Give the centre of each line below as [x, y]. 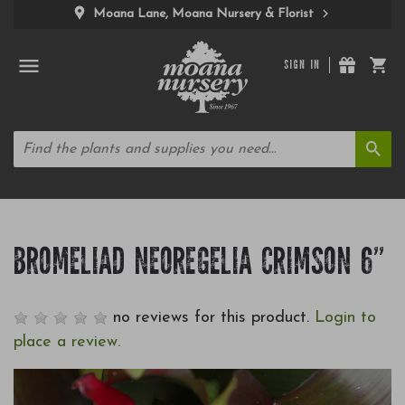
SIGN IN [302, 66]
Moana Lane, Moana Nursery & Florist [205, 14]
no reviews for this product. [211, 317]
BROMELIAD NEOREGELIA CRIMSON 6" [199, 265]
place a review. [67, 342]
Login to [345, 317]
